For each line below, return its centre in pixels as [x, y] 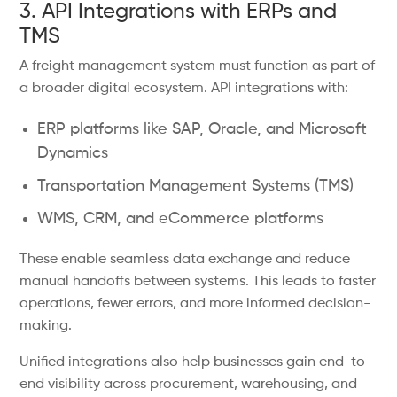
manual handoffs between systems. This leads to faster [198, 282]
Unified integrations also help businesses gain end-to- [196, 362]
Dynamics [73, 153]
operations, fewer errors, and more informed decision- [195, 304]
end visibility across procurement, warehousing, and [189, 385]
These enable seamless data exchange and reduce [185, 260]
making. [46, 326]
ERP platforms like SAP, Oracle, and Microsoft [202, 129]
